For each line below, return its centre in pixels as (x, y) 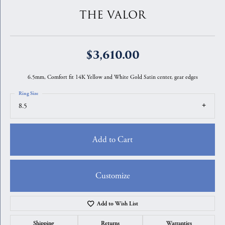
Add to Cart (113, 139)
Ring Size (28, 93)
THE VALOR (113, 15)
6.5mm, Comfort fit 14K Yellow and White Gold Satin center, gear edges (113, 77)
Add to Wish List (118, 204)
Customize (113, 176)
